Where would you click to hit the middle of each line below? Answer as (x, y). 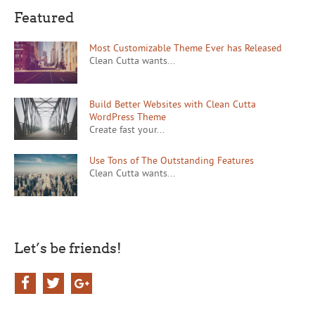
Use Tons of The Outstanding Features (172, 161)
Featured (44, 17)
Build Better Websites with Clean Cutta (173, 104)
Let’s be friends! (68, 248)
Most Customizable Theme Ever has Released (186, 48)
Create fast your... (127, 130)
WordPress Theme (128, 117)
